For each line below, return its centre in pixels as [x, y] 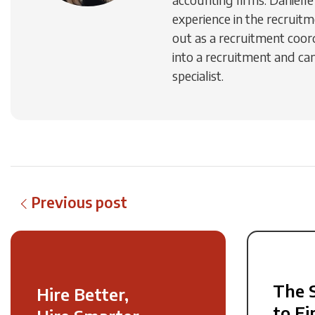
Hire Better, [83, 294]
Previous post [79, 202]
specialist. [198, 76]
